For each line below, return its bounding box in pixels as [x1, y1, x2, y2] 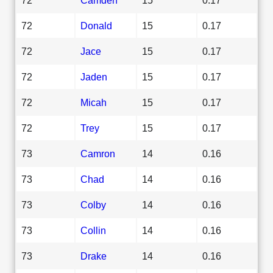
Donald [80, 19, 112, 31]
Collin [80, 224, 106, 236]
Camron [80, 147, 115, 159]
